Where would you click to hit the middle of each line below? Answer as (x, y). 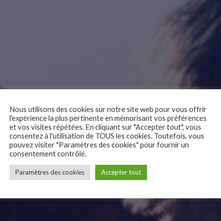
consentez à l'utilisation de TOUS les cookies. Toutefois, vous (107, 136)
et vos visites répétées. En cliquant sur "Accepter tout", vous (105, 127)
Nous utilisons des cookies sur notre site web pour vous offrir (108, 109)
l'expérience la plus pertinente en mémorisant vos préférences (108, 118)
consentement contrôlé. (48, 153)
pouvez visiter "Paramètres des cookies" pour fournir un (99, 145)
